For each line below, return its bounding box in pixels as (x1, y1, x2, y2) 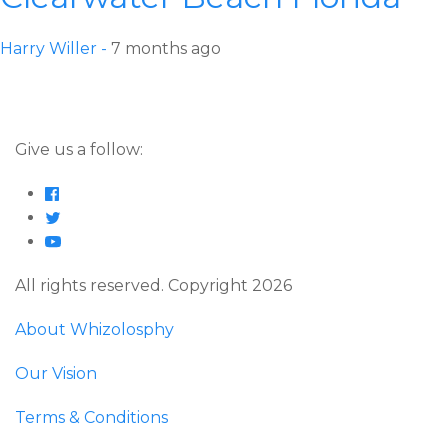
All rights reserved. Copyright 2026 (15, 276, 292, 296)
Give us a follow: (15, 140, 143, 160)
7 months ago (111, 39, 221, 59)
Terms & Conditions (15, 408, 168, 428)
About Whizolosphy (15, 320, 174, 340)
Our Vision (15, 364, 97, 384)
